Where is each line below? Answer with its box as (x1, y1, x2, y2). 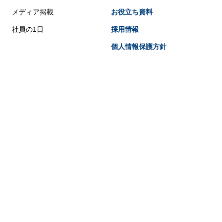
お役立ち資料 (111, 8, 153, 16)
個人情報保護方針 (111, 43, 166, 51)
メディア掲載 (12, 8, 54, 16)
